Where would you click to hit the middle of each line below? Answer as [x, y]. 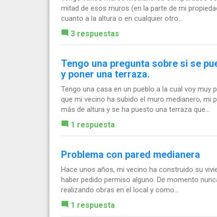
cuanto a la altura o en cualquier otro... [122, 19]
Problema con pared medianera [131, 155]
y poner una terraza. [105, 74]
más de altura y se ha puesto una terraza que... [135, 110]
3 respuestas [95, 34]
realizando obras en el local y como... [120, 190]
